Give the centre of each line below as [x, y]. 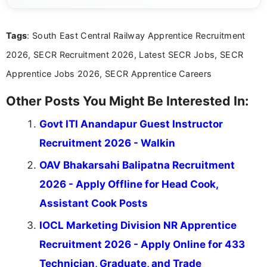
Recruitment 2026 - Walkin [107, 143]
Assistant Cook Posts [94, 204]
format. [30, 24]
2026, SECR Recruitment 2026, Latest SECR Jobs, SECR [125, 55]
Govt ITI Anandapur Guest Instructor [131, 124]
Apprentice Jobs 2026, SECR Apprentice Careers [109, 74]
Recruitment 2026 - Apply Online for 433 [142, 245]
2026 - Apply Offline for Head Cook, [129, 184]
